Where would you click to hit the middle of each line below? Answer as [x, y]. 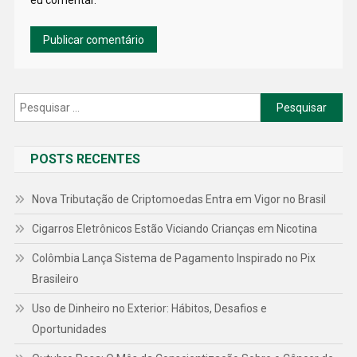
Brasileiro [55, 279]
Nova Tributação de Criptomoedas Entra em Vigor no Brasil [178, 200]
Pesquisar [285, 102]
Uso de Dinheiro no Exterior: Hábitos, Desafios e [149, 309]
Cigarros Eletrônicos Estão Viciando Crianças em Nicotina [174, 229]
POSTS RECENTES [85, 159]
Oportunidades [69, 330]
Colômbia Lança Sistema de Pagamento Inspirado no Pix [173, 259]
